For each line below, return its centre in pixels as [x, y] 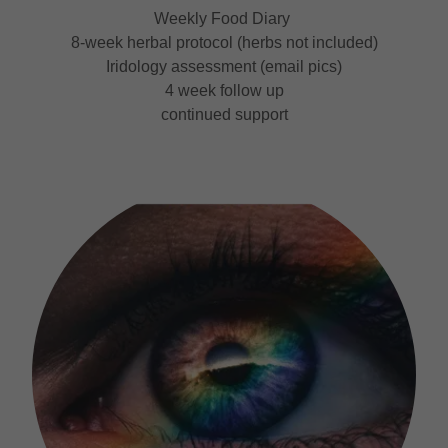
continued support [224, 114]
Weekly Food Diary [224, 18]
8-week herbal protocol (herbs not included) [224, 42]
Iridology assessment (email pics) [224, 66]
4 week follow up [224, 90]
